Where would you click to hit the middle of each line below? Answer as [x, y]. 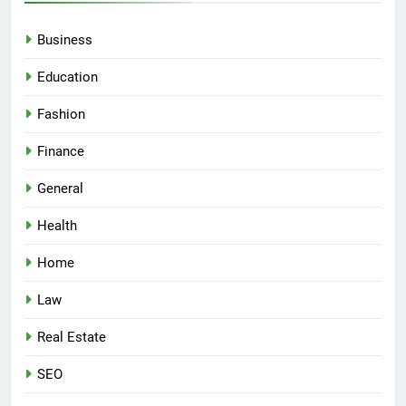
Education [68, 77]
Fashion [61, 115]
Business [65, 40]
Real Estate [72, 338]
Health [57, 226]
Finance [61, 152]
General [60, 189]
